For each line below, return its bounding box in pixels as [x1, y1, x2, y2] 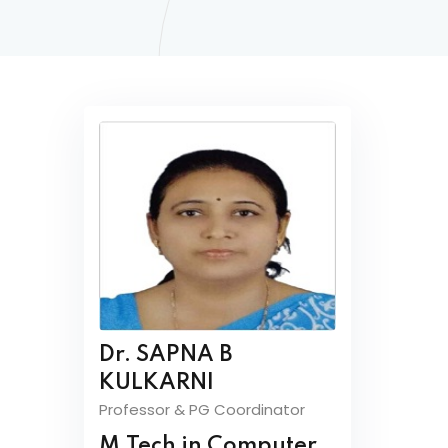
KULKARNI [98, 372, 214, 394]
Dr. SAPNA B [98, 344, 232, 366]
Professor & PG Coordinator [98, 399, 305, 420]
